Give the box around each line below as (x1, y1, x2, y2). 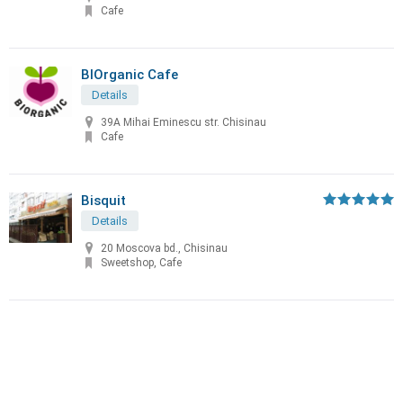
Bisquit (81, 193, 126, 209)
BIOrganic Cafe (81, 67, 178, 83)
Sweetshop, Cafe (101, 256, 182, 270)
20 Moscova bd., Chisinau (101, 242, 228, 255)
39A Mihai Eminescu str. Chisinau (101, 116, 266, 130)
